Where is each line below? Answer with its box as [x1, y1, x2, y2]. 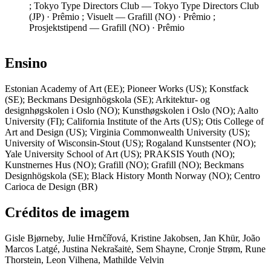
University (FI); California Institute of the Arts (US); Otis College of [5, 116, 264, 127]
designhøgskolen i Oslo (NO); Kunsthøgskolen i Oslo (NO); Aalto [5, 105, 258, 116]
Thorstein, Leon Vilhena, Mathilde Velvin [5, 255, 164, 266]
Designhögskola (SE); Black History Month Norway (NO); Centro [5, 171, 260, 181]
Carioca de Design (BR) [5, 181, 97, 192]
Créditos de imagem [5, 204, 129, 221]
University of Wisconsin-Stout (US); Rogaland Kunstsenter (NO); [5, 138, 256, 149]
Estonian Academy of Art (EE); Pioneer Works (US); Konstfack [5, 83, 249, 94]
